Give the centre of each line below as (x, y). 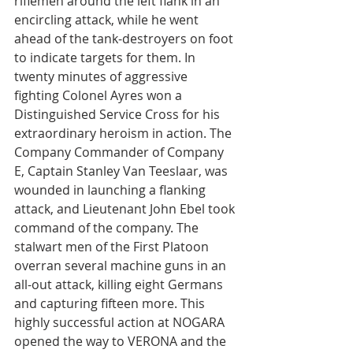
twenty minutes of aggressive (102, 76)
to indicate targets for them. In (106, 58)
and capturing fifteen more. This (111, 303)
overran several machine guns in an (122, 266)
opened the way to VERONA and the (122, 341)
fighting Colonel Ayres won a (100, 95)
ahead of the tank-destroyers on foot (125, 39)
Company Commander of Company (121, 152)
